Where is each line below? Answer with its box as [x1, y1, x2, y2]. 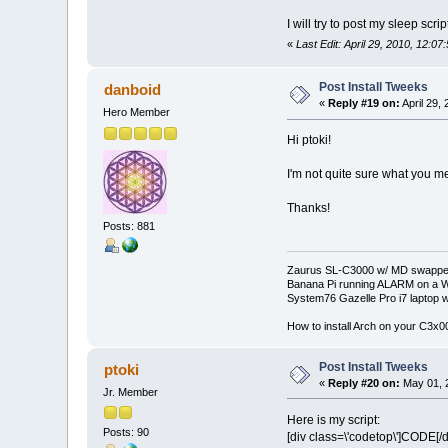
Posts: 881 [103, 219, 156, 232]
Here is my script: [286, 412, 380, 427]
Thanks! [286, 201, 330, 216]
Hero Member [103, 106, 171, 119]
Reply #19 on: [328, 97, 401, 110]
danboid [103, 81, 161, 99]
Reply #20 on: [328, 376, 401, 389]
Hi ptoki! [286, 133, 331, 148]
